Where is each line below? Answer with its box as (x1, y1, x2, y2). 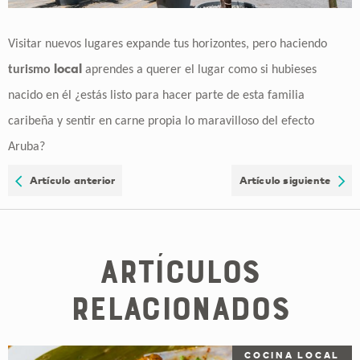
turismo (8, 63, 54, 76)
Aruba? (8, 140, 45, 153)
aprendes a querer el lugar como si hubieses (82, 63, 317, 76)
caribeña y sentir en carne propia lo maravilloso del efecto (8, 114, 314, 128)
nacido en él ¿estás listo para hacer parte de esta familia (8, 88, 305, 102)
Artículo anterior (22, 174, 116, 187)
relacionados (70, 288, 290, 328)
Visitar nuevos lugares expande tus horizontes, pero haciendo (8, 37, 327, 51)
